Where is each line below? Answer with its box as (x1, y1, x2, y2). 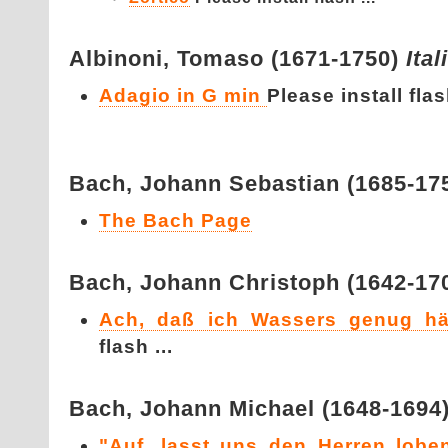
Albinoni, (69, 46, 177, 71)
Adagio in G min (99, 85, 267, 106)
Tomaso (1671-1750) (177, 46, 406, 71)
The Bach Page (99, 210, 252, 231)
